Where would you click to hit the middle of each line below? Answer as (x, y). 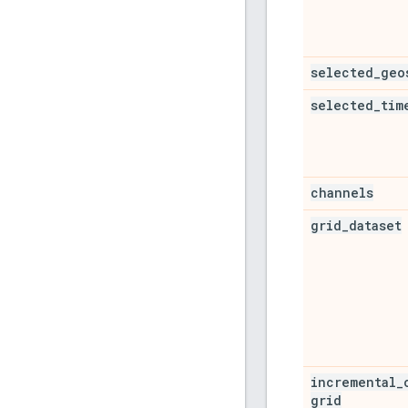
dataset (375, 225)
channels (342, 192)
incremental (353, 382)
